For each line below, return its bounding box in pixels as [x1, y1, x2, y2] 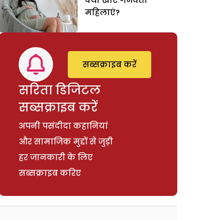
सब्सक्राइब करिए [19, 167, 82, 179]
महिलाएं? [85, 7, 120, 18]
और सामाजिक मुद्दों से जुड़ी [19, 136, 113, 147]
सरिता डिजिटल [19, 82, 101, 98]
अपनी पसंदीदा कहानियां [19, 120, 109, 132]
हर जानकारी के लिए [19, 151, 93, 163]
